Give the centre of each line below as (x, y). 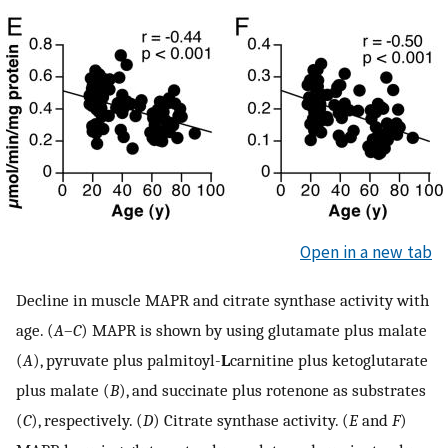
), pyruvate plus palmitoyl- (127, 359)
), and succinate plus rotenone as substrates (272, 389)
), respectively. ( (87, 419)
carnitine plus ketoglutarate (329, 359)
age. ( (35, 329)
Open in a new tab (366, 252)
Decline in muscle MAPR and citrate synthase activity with (222, 299)
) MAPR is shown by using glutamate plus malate (254, 329)
